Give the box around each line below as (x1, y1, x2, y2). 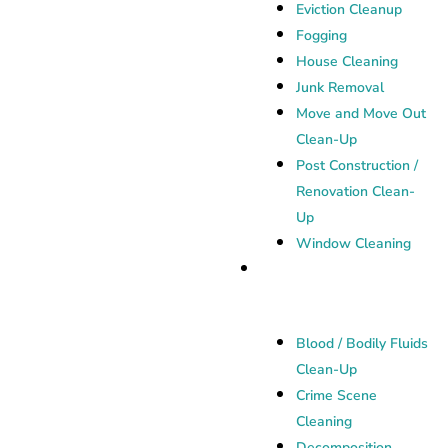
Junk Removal (296, 78, 384, 97)
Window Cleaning (296, 234, 411, 253)
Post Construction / (296, 156, 418, 175)
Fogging (296, 26, 347, 45)
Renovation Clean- (296, 182, 415, 201)
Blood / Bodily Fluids (296, 334, 428, 353)
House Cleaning (296, 52, 398, 71)
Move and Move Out (296, 104, 426, 123)
